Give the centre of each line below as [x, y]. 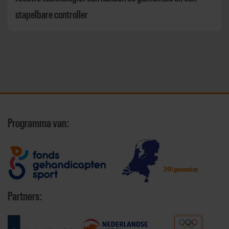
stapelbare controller [52, 15]
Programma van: [39, 123]
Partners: [25, 197]
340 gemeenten [181, 170]
